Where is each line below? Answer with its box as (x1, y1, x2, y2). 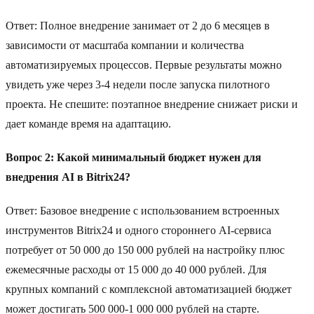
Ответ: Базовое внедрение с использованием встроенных (6, 205, 280, 217)
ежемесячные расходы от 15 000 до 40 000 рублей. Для (6, 264, 266, 276)
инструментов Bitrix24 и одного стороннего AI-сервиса (6, 224, 271, 237)
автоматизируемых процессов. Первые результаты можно (6, 59, 282, 71)
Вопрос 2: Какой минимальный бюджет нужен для (6, 151, 261, 164)
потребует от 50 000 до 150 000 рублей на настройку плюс (6, 244, 285, 257)
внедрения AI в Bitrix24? (6, 171, 130, 184)
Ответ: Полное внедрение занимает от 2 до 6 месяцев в (6, 20, 270, 32)
